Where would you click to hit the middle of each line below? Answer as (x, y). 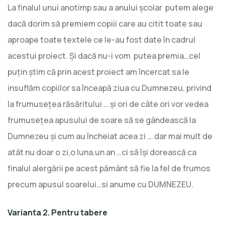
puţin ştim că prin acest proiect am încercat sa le (98, 72)
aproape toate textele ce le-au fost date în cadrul (101, 39)
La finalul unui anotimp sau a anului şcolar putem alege (110, 7)
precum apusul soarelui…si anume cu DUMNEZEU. (100, 184)
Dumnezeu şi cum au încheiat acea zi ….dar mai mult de (110, 136)
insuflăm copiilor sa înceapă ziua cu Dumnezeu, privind (109, 88)
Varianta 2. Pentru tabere (58, 212)
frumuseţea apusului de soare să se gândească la (102, 120)
